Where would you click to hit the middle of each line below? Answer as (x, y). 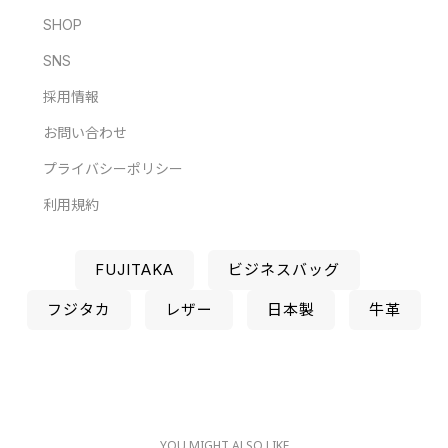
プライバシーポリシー (112, 169)
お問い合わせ (84, 133)
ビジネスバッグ (283, 270)
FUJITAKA (134, 270)
